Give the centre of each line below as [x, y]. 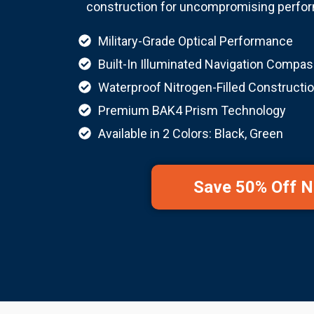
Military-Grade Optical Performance [195, 41]
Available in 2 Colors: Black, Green [190, 133]
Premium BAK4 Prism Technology [192, 110]
